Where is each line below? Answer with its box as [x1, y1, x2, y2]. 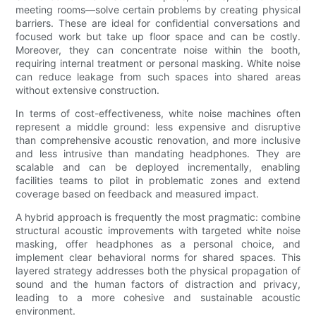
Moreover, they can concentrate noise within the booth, [16, 44, 300, 56]
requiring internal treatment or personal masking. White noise [16, 57, 300, 70]
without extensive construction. [16, 84, 160, 97]
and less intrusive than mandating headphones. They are [16, 147, 300, 160]
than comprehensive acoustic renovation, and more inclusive [16, 134, 300, 147]
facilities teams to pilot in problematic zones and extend [16, 174, 300, 187]
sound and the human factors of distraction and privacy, [16, 278, 300, 291]
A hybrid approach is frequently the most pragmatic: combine [16, 211, 300, 224]
